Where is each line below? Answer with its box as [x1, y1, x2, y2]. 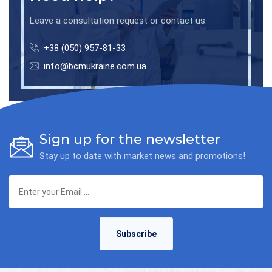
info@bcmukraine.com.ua [44, 60, 146, 72]
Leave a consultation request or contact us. [30, 15, 207, 26]
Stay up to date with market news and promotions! [39, 150, 245, 161]
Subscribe [115, 228, 157, 239]
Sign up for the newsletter [39, 131, 220, 148]
